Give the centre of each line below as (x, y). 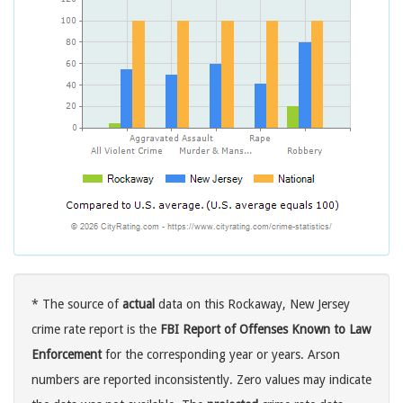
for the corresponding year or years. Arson (221, 355)
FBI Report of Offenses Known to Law (265, 330)
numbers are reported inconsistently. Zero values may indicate (201, 380)
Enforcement (67, 355)
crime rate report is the (96, 330)
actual (139, 304)
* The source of (77, 304)
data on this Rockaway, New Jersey (252, 304)
